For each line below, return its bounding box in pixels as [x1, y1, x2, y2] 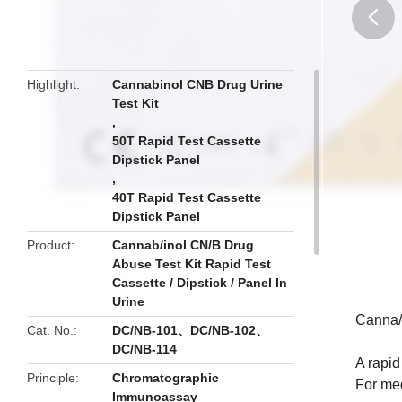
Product [27, 238, 71, 252]
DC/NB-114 [112, 342, 178, 356]
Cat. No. [27, 323, 74, 337]
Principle [27, 371, 75, 385]
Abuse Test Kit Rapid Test [112, 257, 272, 271]
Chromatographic [112, 371, 220, 385]
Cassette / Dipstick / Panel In [112, 275, 288, 290]
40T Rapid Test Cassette [112, 190, 262, 205]
